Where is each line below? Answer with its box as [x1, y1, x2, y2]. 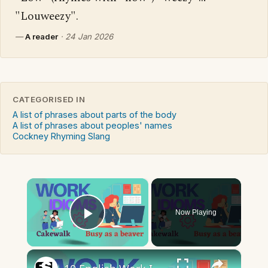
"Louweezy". [15, 8, 78, 26]
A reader [25, 32, 58, 42]
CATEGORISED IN [13, 95, 86, 105]
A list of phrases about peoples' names [13, 120, 172, 131]
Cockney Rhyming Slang [13, 131, 110, 142]
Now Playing [175, 208, 217, 217]
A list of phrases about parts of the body [13, 109, 176, 120]
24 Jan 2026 [65, 32, 113, 42]
